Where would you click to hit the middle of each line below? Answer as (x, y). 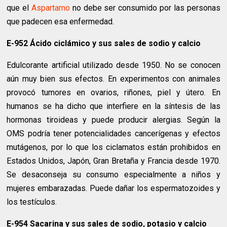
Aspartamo (51, 8)
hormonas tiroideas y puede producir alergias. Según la (113, 120)
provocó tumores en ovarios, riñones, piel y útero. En (113, 93)
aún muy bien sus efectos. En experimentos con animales (113, 79)
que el (19, 8)
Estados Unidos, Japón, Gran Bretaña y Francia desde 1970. (113, 161)
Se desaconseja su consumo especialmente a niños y (113, 175)
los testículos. (32, 202)
